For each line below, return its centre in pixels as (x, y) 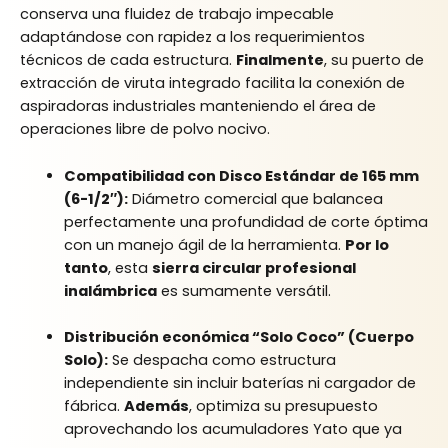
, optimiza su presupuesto (283, 406)
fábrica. (93, 406)
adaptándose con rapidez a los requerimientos (192, 37)
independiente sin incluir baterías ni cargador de (239, 383)
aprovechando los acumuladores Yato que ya (232, 429)
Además (156, 406)
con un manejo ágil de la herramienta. (204, 244)
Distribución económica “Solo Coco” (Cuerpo (238, 337)
